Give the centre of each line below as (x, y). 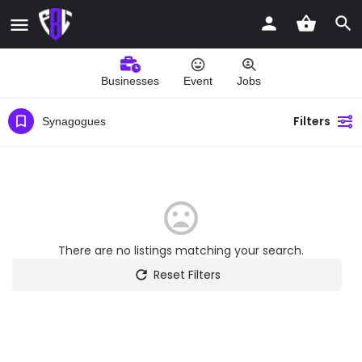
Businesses (130, 81)
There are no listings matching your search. (181, 250)
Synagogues (74, 121)
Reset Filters (187, 275)
